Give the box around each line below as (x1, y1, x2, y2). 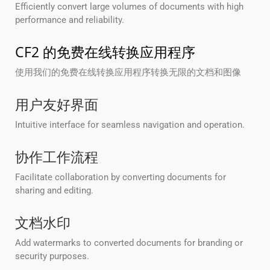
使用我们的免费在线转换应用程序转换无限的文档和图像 (15, 67, 241, 78)
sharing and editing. (15, 185, 93, 196)
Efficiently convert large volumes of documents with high (15, 1, 243, 13)
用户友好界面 (15, 95, 98, 115)
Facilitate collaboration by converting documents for (15, 172, 226, 183)
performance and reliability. (15, 14, 124, 26)
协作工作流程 (15, 147, 98, 167)
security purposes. (15, 251, 89, 262)
